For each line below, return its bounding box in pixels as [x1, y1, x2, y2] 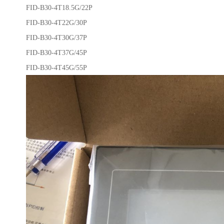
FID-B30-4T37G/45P [26, 48, 87, 56]
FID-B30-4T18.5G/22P [26, 3, 92, 11]
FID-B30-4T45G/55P [26, 63, 87, 71]
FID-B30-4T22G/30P [26, 18, 87, 26]
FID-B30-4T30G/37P [26, 33, 87, 41]
